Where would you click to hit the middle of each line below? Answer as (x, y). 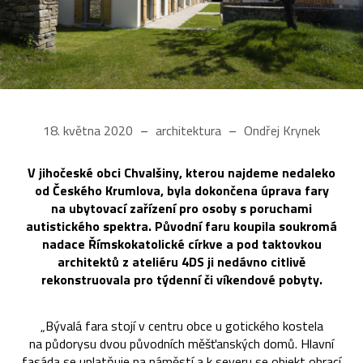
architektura (188, 130)
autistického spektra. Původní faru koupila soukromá (181, 226)
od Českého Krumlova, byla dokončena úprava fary (181, 190)
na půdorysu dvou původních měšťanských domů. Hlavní (181, 343)
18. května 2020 (90, 130)
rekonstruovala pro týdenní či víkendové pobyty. (181, 279)
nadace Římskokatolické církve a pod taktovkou (181, 243)
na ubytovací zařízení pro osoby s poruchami (181, 208)
